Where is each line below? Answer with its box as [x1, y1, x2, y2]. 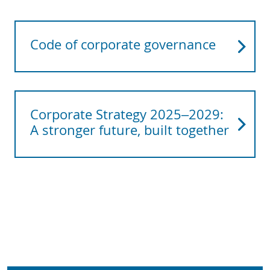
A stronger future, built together [30, 121, 229, 139]
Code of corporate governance [30, 35, 216, 54]
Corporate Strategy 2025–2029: [30, 105, 224, 124]
